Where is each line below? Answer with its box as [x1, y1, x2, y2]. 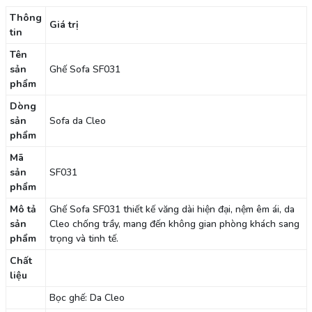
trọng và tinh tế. [49, 231, 118, 245]
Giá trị [49, 17, 79, 31]
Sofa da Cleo [49, 114, 106, 127]
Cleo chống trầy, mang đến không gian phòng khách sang [49, 217, 299, 231]
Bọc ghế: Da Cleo [49, 290, 125, 304]
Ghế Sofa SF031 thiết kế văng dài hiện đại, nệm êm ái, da [49, 202, 295, 216]
